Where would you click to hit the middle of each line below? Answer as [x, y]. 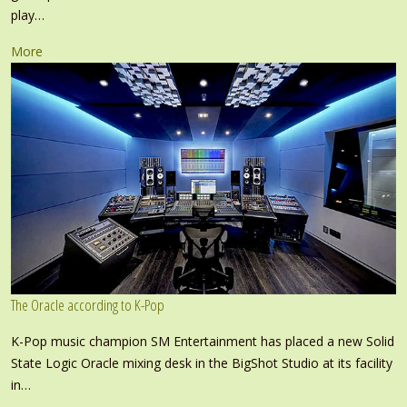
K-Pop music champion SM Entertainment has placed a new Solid [203, 341]
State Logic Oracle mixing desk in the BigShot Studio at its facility [202, 362]
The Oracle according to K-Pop [88, 304]
